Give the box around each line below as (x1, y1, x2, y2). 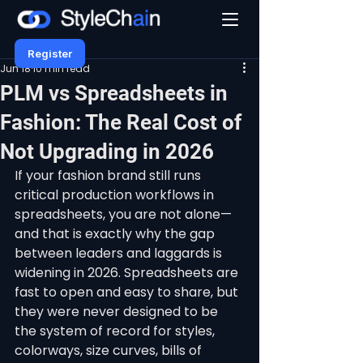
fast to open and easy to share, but (15, 283, 241, 301)
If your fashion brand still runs (15, 166, 204, 185)
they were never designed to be (15, 302, 221, 321)
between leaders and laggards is (15, 244, 225, 263)
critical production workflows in (15, 186, 217, 204)
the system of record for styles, (15, 322, 218, 340)
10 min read (32, 62, 90, 75)
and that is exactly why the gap (15, 224, 218, 243)
